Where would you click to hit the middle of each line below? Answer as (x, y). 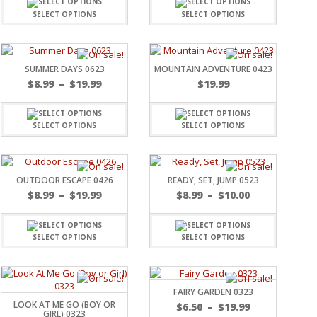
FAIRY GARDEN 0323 (213, 292)
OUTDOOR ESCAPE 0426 (64, 180)
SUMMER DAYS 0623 (64, 69)
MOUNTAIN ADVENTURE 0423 (213, 69)
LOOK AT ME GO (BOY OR (64, 305)
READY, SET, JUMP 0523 (213, 180)
